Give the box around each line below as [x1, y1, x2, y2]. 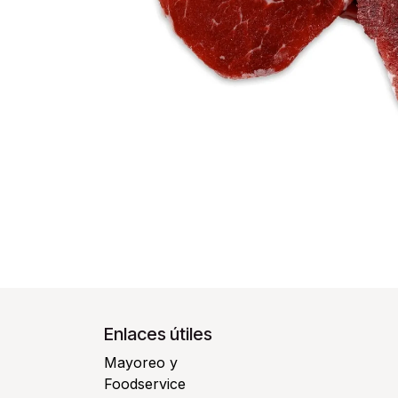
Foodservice [104, 375, 186, 394]
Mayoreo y [104, 354, 178, 372]
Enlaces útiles [104, 323, 212, 346]
